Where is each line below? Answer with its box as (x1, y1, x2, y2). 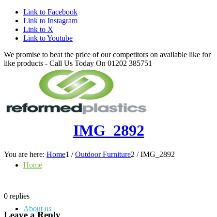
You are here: (4, 150, 45, 158)
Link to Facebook (23, 8, 77, 16)
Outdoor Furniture (75, 150, 131, 158)
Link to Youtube (23, 34, 73, 42)
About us (23, 204, 51, 213)
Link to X (23, 25, 53, 33)
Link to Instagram (23, 16, 77, 25)
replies (10, 191, 30, 200)
